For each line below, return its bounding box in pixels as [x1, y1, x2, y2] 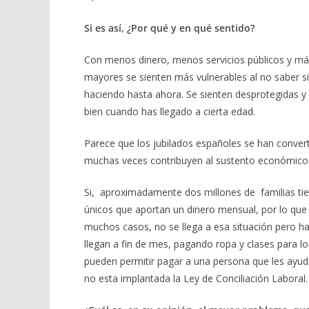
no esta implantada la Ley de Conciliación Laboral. [84, 272, 308, 285]
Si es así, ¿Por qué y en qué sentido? [84, 21, 255, 34]
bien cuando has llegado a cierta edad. [84, 105, 255, 118]
